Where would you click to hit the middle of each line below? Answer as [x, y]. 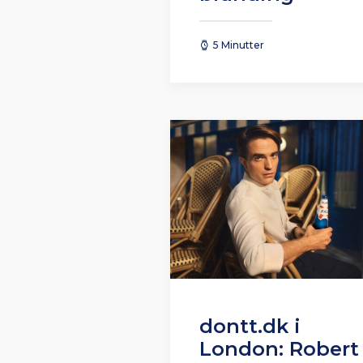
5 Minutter [239, 45]
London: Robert [279, 349]
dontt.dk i [250, 327]
